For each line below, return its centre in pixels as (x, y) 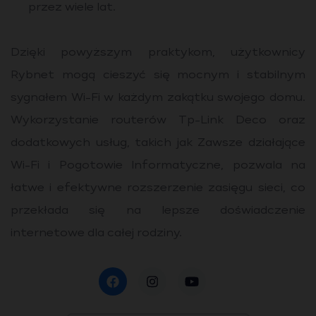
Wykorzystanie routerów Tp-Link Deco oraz (158, 121)
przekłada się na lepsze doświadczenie (158, 211)
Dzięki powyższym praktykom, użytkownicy (158, 53)
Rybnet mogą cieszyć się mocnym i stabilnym (158, 75)
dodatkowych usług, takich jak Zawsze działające (158, 143)
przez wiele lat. (72, 8)
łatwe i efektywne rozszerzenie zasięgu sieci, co (158, 188)
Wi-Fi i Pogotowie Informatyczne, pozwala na (158, 166)
